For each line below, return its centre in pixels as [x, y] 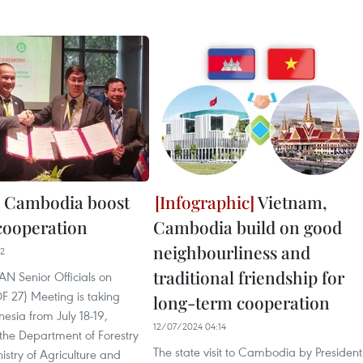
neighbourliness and [232, 252]
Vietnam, [291, 202]
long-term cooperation [241, 302]
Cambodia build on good [248, 227]
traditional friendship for [249, 277]
